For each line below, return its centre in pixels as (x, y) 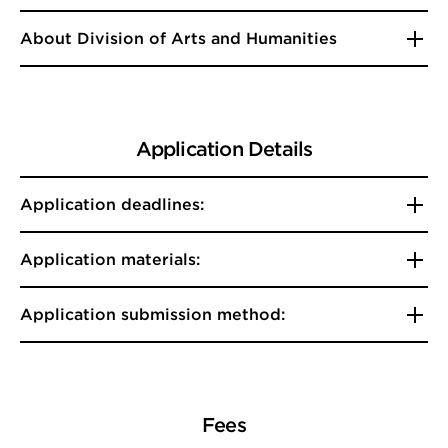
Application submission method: (152, 314)
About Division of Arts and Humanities (178, 38)
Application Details (224, 149)
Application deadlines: (112, 204)
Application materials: (110, 259)
